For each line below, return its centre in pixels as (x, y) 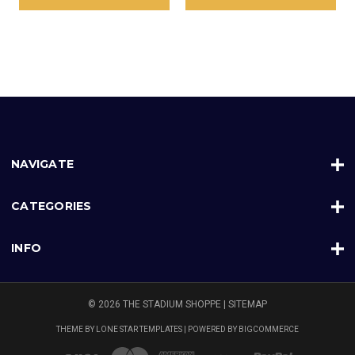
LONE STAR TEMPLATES (139, 330)
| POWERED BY (210, 330)
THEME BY (76, 330)
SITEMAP (248, 305)
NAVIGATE (42, 164)
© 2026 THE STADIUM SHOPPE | (158, 305)
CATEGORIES (52, 206)
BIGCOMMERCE (269, 330)
